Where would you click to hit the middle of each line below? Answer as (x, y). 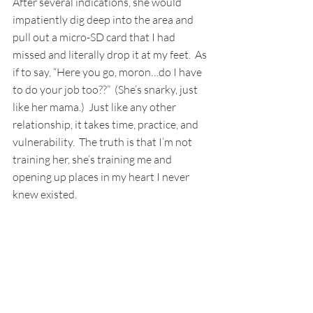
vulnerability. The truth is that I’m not (103, 142)
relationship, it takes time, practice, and (107, 125)
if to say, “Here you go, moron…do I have (108, 72)
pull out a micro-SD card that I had (95, 37)
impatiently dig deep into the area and (104, 20)
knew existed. (45, 195)
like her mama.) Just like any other (95, 107)
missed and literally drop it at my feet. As (111, 55)
